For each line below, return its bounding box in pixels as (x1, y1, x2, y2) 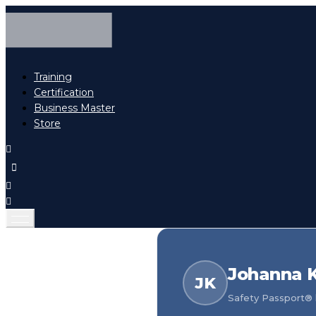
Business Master (34, 102, 115, 115)
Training (34, 71, 72, 84)
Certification (34, 86, 94, 99)
